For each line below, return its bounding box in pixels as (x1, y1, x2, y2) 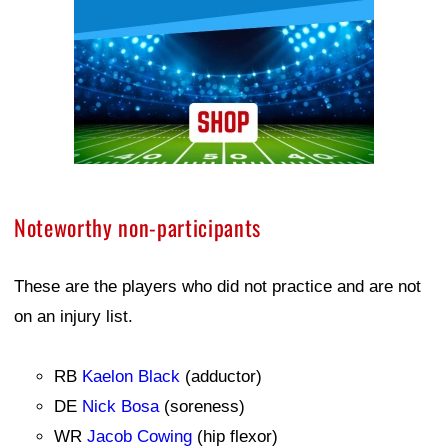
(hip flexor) (192, 426, 278, 446)
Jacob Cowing (87, 426, 192, 446)
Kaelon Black (82, 366, 180, 386)
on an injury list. (14, 306, 133, 326)
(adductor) (180, 366, 262, 386)
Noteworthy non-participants (14, 210, 261, 243)
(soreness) (159, 396, 245, 416)
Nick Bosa (82, 396, 159, 416)
